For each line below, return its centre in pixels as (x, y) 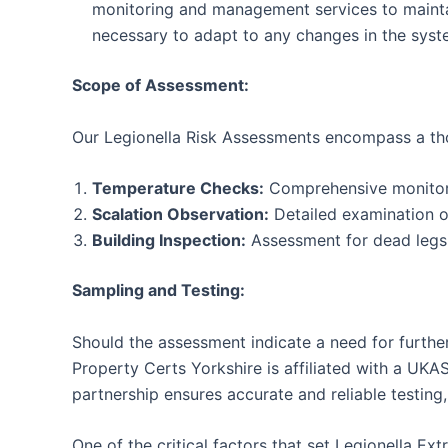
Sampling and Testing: (158, 290)
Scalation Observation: (180, 214)
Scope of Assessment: (160, 84)
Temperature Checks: (178, 188)
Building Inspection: (169, 240)
